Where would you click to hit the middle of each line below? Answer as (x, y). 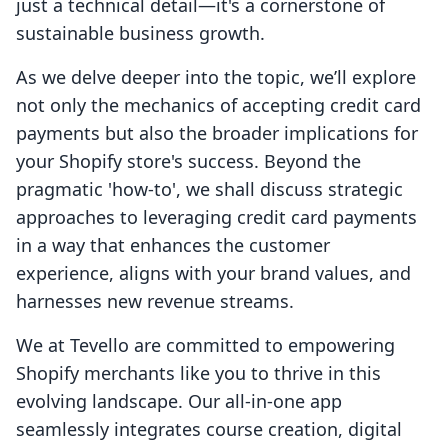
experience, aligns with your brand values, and (213, 273)
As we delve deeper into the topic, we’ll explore (216, 77)
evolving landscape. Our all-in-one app (179, 401)
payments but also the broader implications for (217, 133)
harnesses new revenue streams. (155, 301)
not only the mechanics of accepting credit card (218, 105)
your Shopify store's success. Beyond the (188, 161)
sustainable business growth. (140, 33)
